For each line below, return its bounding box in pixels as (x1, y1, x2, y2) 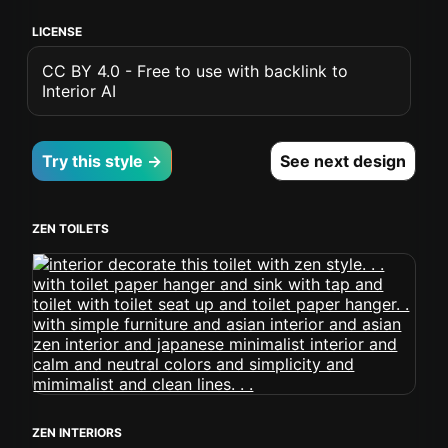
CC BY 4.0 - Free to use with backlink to (42, 61, 349, 81)
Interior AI (42, 81, 117, 101)
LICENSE (32, 24, 83, 39)
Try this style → (42, 151, 163, 171)
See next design (279, 151, 406, 171)
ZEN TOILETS (32, 221, 110, 236)
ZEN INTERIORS (32, 425, 123, 440)
